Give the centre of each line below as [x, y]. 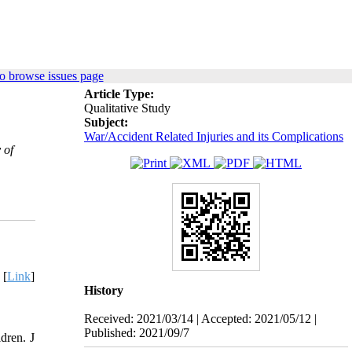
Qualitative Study [127, 108]
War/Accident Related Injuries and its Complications [214, 136]
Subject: [106, 122]
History [104, 290]
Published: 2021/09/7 [137, 333]
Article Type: [119, 94]
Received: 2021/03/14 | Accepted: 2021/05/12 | [200, 319]
